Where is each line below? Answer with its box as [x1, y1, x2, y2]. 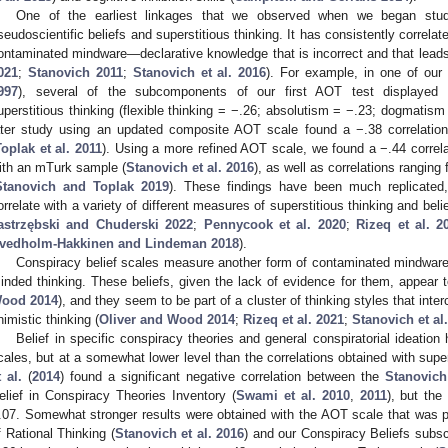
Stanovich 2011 [27, 64, 123, 80]
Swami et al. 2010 [235, 387, 350, 403]
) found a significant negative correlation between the [60, 368, 385, 384]
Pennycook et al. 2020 [203, 216, 346, 232]
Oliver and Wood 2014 [99, 311, 235, 327]
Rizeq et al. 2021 [243, 311, 344, 327]
